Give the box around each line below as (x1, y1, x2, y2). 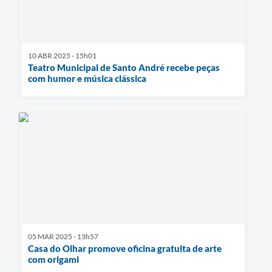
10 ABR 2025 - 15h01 (28, 50, 97, 60)
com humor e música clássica (28, 72, 146, 84)
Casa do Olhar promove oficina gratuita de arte (28, 243, 222, 254)
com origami (28, 254, 79, 265)
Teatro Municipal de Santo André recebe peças (28, 61, 220, 73)
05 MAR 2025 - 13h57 (28, 232, 98, 242)
